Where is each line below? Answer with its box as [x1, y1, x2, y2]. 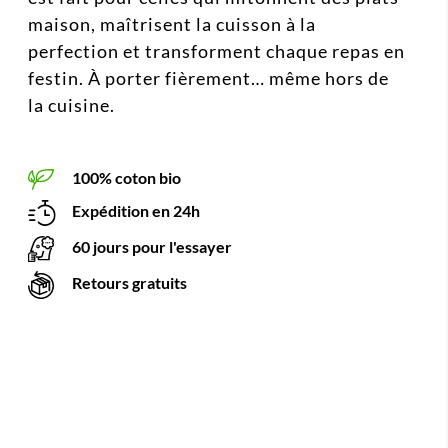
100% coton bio [69, 167, 181, 187]
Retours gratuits [69, 272, 187, 292]
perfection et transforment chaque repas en [28, 39, 405, 62]
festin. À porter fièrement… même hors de [28, 66, 389, 89]
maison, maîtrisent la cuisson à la [28, 12, 316, 35]
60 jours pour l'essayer [69, 236, 232, 256]
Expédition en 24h [69, 201, 201, 221]
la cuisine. [28, 93, 115, 116]
